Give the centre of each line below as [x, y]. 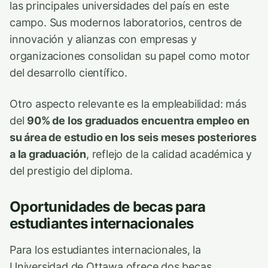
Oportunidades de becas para [108, 206]
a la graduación [48, 154]
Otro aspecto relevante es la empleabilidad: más [128, 103]
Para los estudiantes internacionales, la [106, 249]
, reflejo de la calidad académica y [169, 154]
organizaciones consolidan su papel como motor [130, 56]
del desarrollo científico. [68, 72]
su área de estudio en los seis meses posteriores [133, 137]
